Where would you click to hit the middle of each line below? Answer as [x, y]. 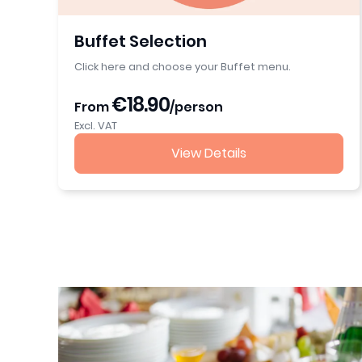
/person [196, 107]
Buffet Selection [141, 41]
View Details [209, 153]
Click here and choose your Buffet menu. [183, 66]
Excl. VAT [96, 125]
